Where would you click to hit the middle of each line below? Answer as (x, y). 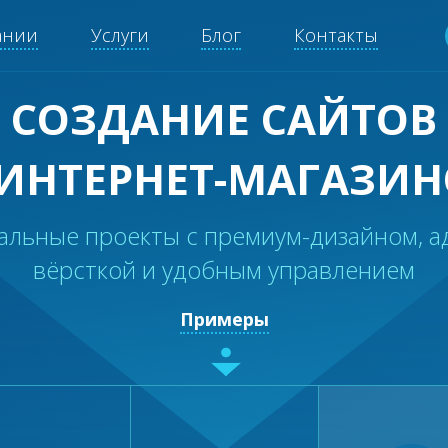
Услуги (119, 35)
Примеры (224, 319)
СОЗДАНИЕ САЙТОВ (224, 118)
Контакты (335, 35)
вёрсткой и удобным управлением (224, 269)
